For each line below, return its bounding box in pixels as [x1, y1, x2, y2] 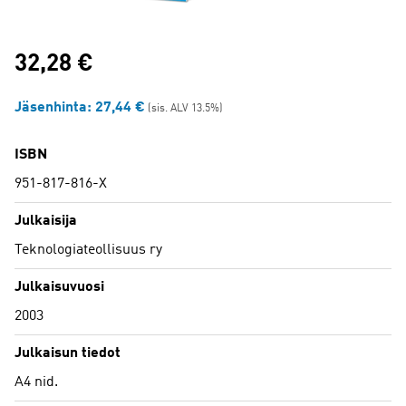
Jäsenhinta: [14, 101, 95, 116]
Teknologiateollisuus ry [14, 243, 162, 258]
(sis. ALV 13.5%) [145, 103, 223, 115]
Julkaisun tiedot [14, 346, 121, 362]
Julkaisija [14, 214, 77, 229]
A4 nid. [14, 375, 58, 391]
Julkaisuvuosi [14, 280, 104, 295]
